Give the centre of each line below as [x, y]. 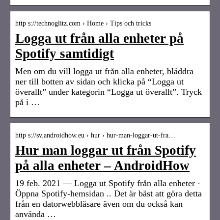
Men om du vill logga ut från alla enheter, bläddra [104, 71]
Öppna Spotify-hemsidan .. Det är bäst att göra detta [109, 193]
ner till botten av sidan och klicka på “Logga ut [99, 81]
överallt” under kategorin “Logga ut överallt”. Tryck [109, 92]
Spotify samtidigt [65, 53]
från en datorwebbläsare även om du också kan [99, 204]
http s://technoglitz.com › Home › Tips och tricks [83, 23]
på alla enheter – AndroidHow [102, 165]
